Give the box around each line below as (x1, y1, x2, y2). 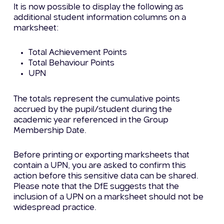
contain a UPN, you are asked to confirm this (13, 161, 186, 170)
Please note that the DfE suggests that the (13, 182, 179, 191)
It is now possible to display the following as (13, 2, 184, 11)
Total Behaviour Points (28, 58, 115, 67)
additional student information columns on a (13, 13, 186, 22)
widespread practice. (13, 203, 97, 212)
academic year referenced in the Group (13, 115, 169, 124)
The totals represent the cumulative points (13, 94, 180, 103)
